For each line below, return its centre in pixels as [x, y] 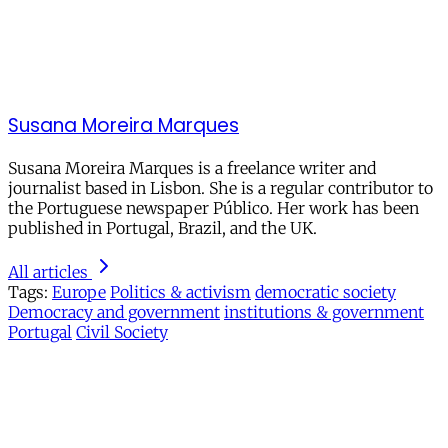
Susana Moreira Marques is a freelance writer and [192, 168]
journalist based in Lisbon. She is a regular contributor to [220, 188]
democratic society [325, 292]
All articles [48, 272]
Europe [79, 292]
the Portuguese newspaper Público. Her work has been [213, 208]
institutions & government [324, 312]
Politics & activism [180, 292]
